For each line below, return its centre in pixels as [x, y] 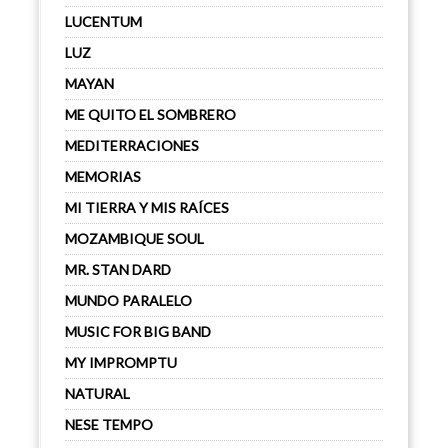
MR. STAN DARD [118, 269]
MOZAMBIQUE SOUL [134, 238]
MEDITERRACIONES [132, 145]
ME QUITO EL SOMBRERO [150, 114]
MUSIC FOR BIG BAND [138, 331]
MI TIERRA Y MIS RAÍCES [147, 207]
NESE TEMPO [109, 424]
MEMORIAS [103, 176]
